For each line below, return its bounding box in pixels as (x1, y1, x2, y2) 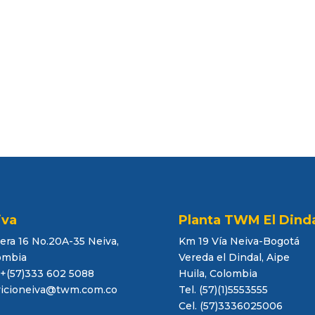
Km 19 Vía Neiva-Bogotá (178, 234, 300, 247)
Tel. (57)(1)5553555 (178, 283, 268, 296)
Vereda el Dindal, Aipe (178, 250, 290, 264)
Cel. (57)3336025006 (178, 299, 283, 312)
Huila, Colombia (178, 266, 257, 280)
